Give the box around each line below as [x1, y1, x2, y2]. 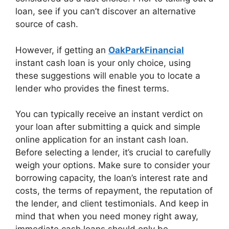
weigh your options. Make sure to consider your [15, 160, 210, 170]
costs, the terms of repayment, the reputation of [15, 186, 213, 196]
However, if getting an [15, 44, 108, 55]
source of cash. [15, 19, 78, 29]
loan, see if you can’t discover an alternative [15, 6, 196, 16]
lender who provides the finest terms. [15, 83, 169, 94]
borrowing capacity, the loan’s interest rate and [15, 173, 208, 183]
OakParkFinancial [108, 44, 184, 55]
